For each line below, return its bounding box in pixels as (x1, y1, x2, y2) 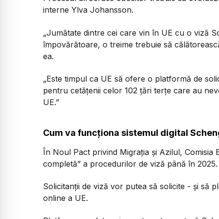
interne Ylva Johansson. (43, 5, 133, 15)
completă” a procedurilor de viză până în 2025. (43, 158, 218, 169)
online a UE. (43, 193, 88, 203)
